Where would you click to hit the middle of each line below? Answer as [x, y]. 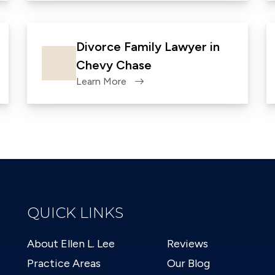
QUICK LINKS [75, 213]
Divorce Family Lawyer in [148, 47]
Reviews [187, 244]
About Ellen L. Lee [71, 244]
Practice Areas [64, 263]
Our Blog [188, 263]
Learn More [101, 81]
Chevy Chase [114, 65]
